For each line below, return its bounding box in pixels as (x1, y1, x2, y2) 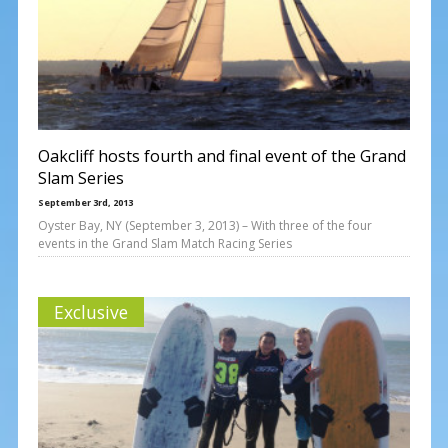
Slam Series (37, 166, 124, 189)
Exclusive (53, 299, 128, 324)
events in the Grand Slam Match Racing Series (37, 234, 292, 252)
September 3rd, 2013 (37, 195, 133, 209)
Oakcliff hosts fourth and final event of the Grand (37, 144, 406, 167)
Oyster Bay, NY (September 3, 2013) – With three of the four (37, 216, 372, 234)
